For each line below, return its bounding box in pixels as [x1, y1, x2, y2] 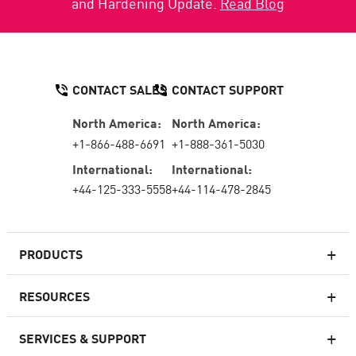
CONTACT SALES [72, 79, 167, 99]
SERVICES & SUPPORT [18, 327, 146, 347]
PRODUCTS [18, 243, 83, 263]
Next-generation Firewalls [31, 309, 179, 329]
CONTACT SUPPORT [172, 79, 284, 99]
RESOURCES [18, 285, 90, 305]
